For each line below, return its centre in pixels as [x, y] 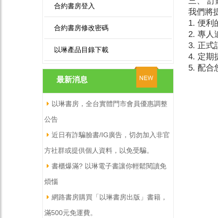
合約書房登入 [74, 6]
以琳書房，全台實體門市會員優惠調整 [109, 104]
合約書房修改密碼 [81, 28]
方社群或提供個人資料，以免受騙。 [99, 150]
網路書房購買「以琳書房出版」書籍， [109, 197]
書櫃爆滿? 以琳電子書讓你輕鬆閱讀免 [109, 166]
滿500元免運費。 [71, 213]
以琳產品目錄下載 [81, 50]
